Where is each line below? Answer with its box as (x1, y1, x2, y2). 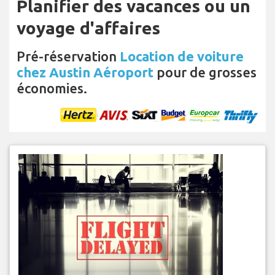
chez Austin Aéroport (17, 64, 153, 80)
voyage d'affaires (17, 18, 160, 37)
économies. (17, 80, 87, 96)
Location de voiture (120, 48, 244, 64)
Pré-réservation (17, 48, 120, 64)
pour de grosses (153, 64, 257, 80)
